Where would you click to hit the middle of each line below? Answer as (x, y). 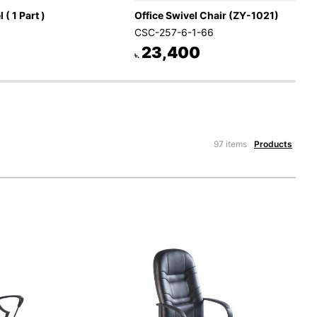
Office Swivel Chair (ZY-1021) (206, 15)
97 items (230, 144)
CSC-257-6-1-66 (174, 32)
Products (273, 144)
